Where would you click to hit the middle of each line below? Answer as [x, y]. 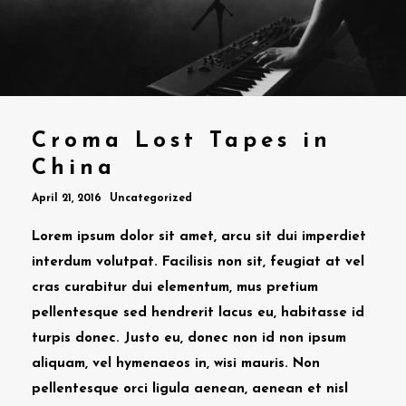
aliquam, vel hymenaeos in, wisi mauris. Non [176, 363]
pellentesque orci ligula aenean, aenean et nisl [190, 389]
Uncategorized [151, 198]
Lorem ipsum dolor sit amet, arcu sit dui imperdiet [199, 237]
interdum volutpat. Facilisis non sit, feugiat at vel [198, 262]
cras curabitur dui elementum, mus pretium [175, 287]
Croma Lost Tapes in [182, 141]
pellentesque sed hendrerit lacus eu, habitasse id [198, 313]
